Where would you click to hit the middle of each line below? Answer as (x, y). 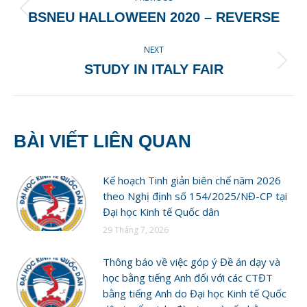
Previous (173, 15)
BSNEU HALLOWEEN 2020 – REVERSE (153, 17)
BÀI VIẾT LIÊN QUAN (102, 141)
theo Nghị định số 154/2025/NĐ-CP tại (195, 196)
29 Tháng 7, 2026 (136, 230)
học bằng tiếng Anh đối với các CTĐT (188, 277)
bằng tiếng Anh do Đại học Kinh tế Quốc (195, 293)
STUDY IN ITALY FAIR (153, 69)
